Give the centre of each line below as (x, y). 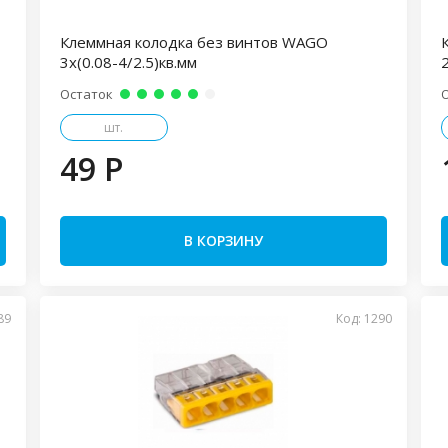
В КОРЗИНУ (223, 240)
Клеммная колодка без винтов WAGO (193, 42)
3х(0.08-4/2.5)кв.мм (128, 62)
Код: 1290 (364, 318)
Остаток (86, 94)
